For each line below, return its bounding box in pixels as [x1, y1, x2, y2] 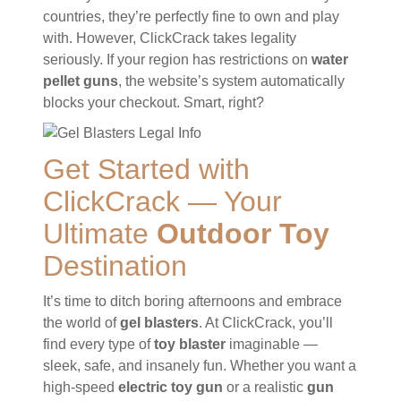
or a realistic [223, 379, 307, 395]
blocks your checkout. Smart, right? [43, 94, 264, 110]
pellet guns [43, 73, 118, 89]
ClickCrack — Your [43, 184, 282, 218]
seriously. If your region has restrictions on [43, 51, 311, 67]
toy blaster [154, 336, 226, 352]
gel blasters [120, 314, 199, 330]
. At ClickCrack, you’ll [199, 314, 333, 330]
